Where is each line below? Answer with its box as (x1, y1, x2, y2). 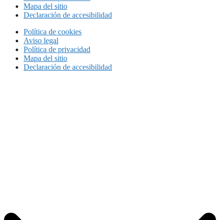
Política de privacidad (24, 45, 90, 54)
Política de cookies (24, 27, 82, 36)
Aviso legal (24, 36, 58, 45)
